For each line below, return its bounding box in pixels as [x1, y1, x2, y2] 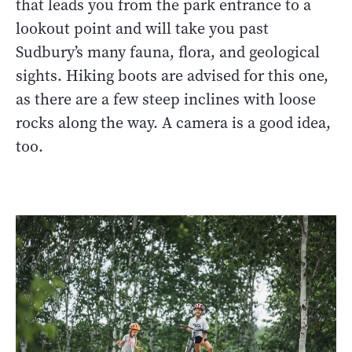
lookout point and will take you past [16, 18, 269, 40]
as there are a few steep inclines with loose [16, 89, 316, 111]
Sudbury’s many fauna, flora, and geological [16, 42, 320, 64]
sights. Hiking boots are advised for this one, [16, 65, 328, 87]
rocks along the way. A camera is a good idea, [16, 112, 331, 134]
